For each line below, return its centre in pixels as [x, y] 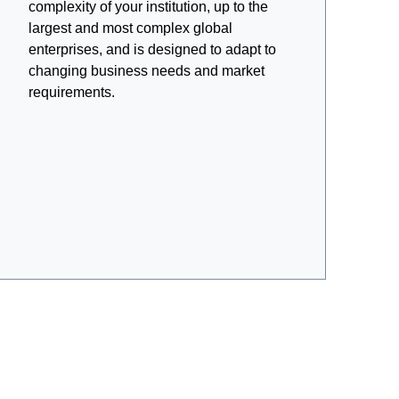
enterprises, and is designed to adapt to [152, 49]
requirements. [71, 92]
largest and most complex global [130, 28]
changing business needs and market [146, 71]
